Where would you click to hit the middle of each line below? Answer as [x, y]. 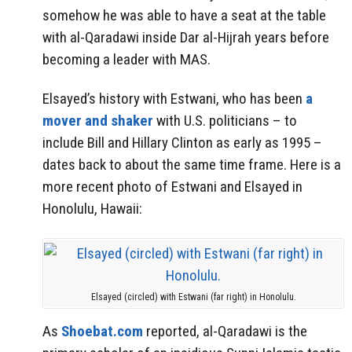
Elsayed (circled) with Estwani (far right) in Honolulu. [193, 297]
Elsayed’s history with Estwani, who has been [174, 99]
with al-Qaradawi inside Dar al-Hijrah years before [186, 37]
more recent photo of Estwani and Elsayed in [172, 187]
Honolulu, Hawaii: [92, 209]
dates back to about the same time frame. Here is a [192, 165]
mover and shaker [98, 121]
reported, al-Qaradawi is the [225, 331]
